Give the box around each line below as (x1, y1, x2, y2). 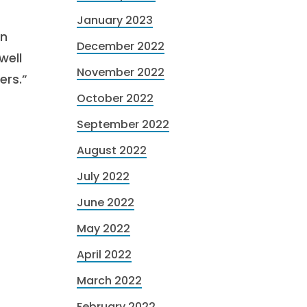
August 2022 (77, 143, 147, 158)
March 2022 (77, 273, 142, 288)
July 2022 (77, 169, 130, 184)
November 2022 (77, 64, 164, 80)
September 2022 (77, 116, 169, 132)
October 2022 (77, 90, 153, 106)
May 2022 (77, 221, 130, 236)
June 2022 (77, 195, 134, 210)
